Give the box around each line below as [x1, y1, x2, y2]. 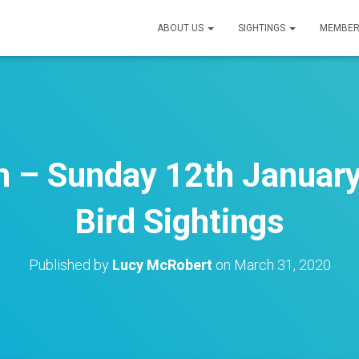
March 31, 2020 [233, 256, 331, 273]
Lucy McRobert [111, 256, 212, 273]
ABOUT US [157, 22, 206, 34]
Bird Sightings [75, 202, 284, 241]
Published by [28, 256, 112, 273]
